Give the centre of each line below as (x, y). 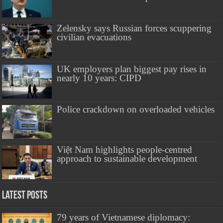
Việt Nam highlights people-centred (125, 149)
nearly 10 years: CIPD (99, 78)
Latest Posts (25, 196)
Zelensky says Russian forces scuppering (134, 28)
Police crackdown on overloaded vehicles (136, 109)
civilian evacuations (94, 37)
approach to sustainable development (127, 158)
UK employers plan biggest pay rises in (132, 69)
